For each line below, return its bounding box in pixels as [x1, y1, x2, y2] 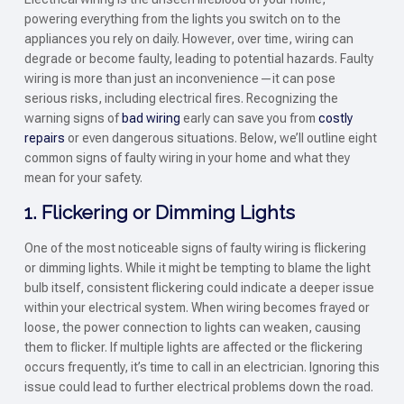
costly [317, 110, 353, 125]
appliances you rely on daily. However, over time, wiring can [23, 31, 353, 46]
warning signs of [23, 110, 122, 125]
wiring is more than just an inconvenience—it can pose [23, 70, 335, 86]
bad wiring [121, 110, 180, 125]
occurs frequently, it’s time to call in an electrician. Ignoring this [23, 360, 380, 375]
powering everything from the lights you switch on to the [23, 11, 341, 26]
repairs [23, 130, 65, 145]
